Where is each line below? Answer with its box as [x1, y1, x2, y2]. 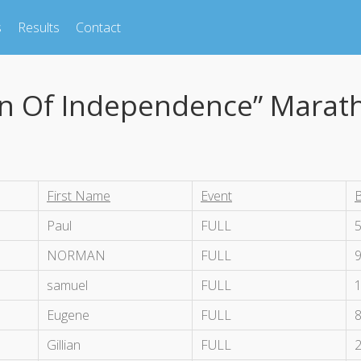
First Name [47, 187, 110, 205]
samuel [47, 276, 88, 295]
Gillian [47, 336, 81, 355]
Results [18, 19, 60, 36]
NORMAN [47, 247, 106, 265]
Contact [76, 19, 121, 36]
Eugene [47, 306, 89, 325]
